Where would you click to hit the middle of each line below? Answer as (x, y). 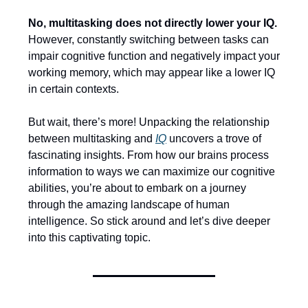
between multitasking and (92, 139)
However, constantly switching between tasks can (148, 40)
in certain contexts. (74, 89)
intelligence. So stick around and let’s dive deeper (149, 221)
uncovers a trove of (214, 139)
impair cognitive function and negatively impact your (154, 56)
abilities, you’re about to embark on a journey (137, 188)
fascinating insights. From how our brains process (148, 155)
